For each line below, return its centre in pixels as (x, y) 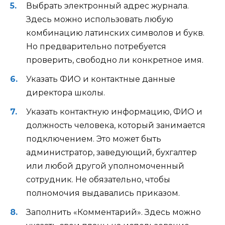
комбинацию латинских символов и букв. (115, 33)
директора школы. (66, 93)
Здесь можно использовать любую (100, 19)
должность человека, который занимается (116, 126)
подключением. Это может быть (94, 139)
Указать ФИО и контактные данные (101, 79)
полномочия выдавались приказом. (103, 193)
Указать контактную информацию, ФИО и (114, 112)
